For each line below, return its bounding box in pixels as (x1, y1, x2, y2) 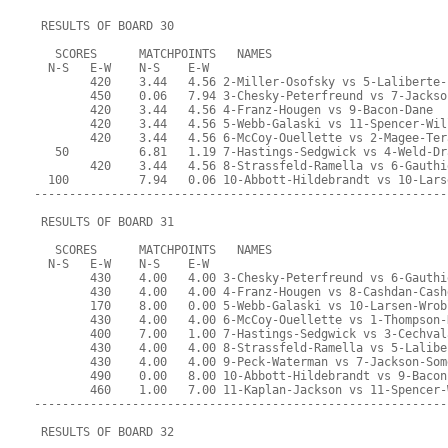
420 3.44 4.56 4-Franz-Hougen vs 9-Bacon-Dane (34, 103, 434, 118)
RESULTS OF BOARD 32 (34, 425, 175, 440)
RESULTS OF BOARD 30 (34, 19, 175, 34)
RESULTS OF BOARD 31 (34, 215, 175, 230)
